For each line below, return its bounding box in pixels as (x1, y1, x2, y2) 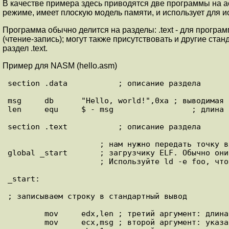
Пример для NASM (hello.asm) (3, 61, 117, 70)
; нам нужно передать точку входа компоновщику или (8, 139, 100, 148)
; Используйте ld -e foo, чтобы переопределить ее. (8, 156, 100, 166)
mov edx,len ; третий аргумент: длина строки (8, 209, 44, 218)
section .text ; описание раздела (8, 122, 201, 131)
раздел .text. (3, 43, 48, 53)
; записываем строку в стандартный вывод (8, 191, 187, 200)
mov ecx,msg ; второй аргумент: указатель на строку (8, 217, 44, 226)
